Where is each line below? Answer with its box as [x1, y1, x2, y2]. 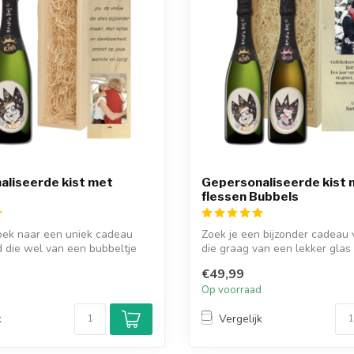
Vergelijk [219, 311, 262, 327]
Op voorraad [201, 282, 262, 297]
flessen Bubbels [201, 189, 299, 205]
